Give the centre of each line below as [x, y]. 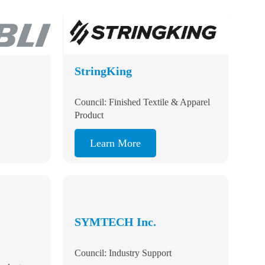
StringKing [108, 44]
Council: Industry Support [123, 241]
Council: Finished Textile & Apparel [143, 76]
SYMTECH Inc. [115, 209]
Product [89, 89]
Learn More [116, 117]
